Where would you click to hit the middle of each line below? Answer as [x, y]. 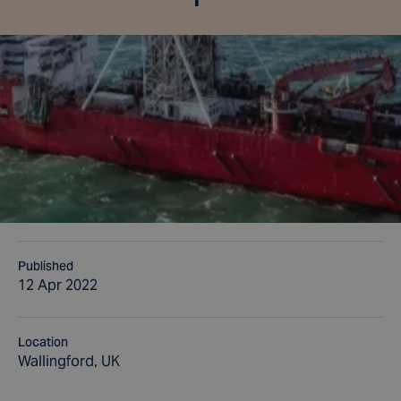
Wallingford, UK [69, 361]
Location [43, 342]
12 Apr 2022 [58, 285]
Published [46, 266]
